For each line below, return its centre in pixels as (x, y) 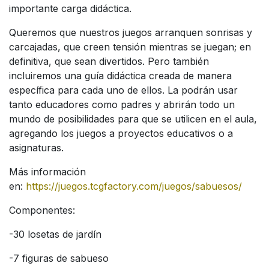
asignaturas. (36, 147)
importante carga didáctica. (70, 8)
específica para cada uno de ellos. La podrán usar (123, 90)
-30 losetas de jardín (55, 234)
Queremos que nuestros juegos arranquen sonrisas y (131, 32)
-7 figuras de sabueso (59, 258)
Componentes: (42, 210)
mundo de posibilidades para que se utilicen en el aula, (133, 119)
